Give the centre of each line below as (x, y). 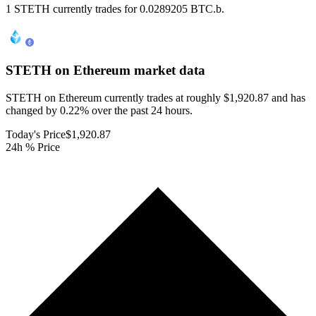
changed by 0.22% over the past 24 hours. (99, 110)
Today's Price (36, 134)
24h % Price (33, 147)
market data (168, 71)
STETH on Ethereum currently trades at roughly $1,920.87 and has (156, 97)
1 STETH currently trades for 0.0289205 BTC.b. (115, 9)
